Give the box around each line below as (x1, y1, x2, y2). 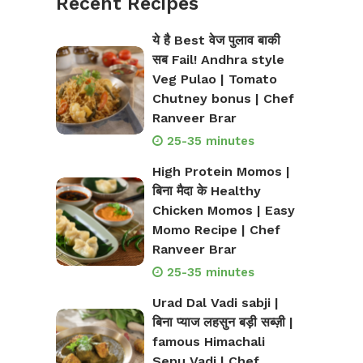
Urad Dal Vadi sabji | (152, 295, 279, 311)
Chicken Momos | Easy (152, 203, 295, 219)
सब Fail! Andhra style (152, 52, 284, 68)
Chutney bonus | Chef (152, 91, 294, 107)
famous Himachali (152, 334, 265, 350)
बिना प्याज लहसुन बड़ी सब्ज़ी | (152, 314, 293, 331)
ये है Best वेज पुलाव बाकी (152, 32, 280, 49)
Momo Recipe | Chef (152, 222, 280, 238)
